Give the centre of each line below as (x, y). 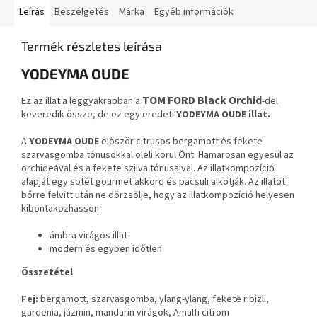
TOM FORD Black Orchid (202, 101)
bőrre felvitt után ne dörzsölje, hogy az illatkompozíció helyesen (158, 196)
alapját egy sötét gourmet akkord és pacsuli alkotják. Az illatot (153, 182)
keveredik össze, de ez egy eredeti (99, 115)
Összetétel (47, 273)
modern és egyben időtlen (106, 249)
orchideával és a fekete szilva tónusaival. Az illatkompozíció (148, 169)
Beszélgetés (82, 12)
